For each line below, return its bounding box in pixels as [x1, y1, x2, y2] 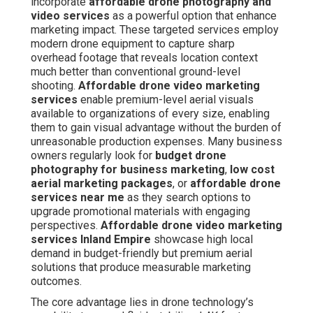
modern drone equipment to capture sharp [31, 37, 235, 51]
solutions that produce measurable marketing [31, 261, 251, 275]
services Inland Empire [31, 233, 151, 247]
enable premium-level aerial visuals [78, 93, 254, 107]
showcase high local [151, 233, 253, 247]
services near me [31, 191, 124, 205]
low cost [230, 163, 275, 177]
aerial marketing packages [31, 177, 173, 191]
